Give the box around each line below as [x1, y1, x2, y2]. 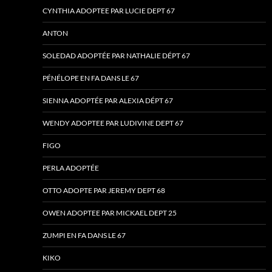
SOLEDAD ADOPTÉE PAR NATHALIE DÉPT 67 [42, 51, 190, 61]
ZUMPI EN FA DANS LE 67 [42, 231, 126, 240]
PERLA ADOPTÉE [42, 163, 99, 173]
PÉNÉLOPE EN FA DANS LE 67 [42, 73, 139, 83]
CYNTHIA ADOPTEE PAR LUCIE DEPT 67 [42, 6, 175, 16]
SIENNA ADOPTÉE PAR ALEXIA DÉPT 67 [42, 96, 173, 106]
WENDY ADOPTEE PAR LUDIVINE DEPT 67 [42, 118, 183, 128]
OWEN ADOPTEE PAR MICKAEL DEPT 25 [42, 208, 177, 218]
